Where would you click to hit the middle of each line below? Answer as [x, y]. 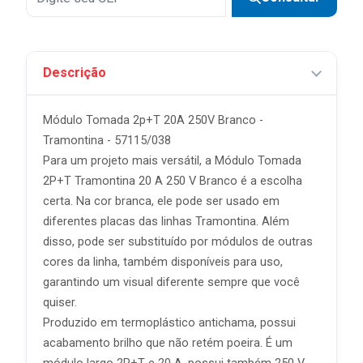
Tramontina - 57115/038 [107, 141]
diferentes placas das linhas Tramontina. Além [166, 222]
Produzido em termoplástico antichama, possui [169, 323]
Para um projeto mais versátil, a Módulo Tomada [172, 161]
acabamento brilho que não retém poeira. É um [168, 343]
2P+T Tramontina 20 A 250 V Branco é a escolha [173, 181]
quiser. [60, 303]
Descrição [75, 73]
